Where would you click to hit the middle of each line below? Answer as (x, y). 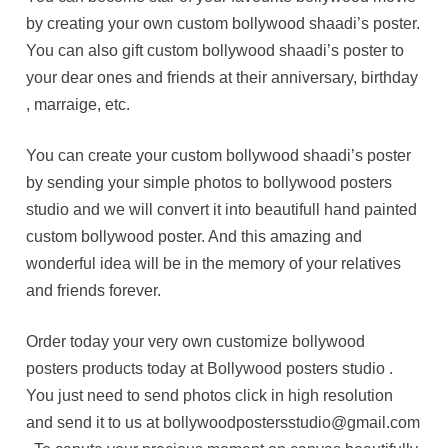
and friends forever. (94, 290)
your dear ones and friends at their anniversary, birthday (222, 77)
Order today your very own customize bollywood (198, 341)
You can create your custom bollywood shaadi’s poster (219, 155)
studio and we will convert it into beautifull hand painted (222, 209)
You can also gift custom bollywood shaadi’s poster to (215, 50)
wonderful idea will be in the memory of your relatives (214, 263)
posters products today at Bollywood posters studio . (210, 368)
